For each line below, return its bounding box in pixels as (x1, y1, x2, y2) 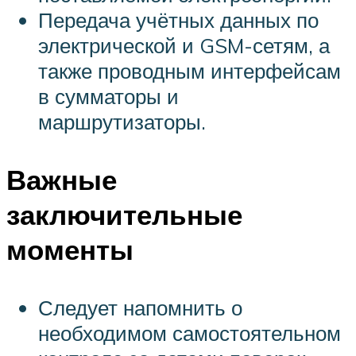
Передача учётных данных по (38, 6, 319, 33)
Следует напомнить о (38, 295, 242, 321)
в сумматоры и (38, 83, 179, 109)
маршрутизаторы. (38, 108, 206, 134)
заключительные (6, 197, 242, 233)
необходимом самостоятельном (38, 320, 341, 346)
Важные (6, 162, 117, 198)
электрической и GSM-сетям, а (38, 32, 330, 58)
